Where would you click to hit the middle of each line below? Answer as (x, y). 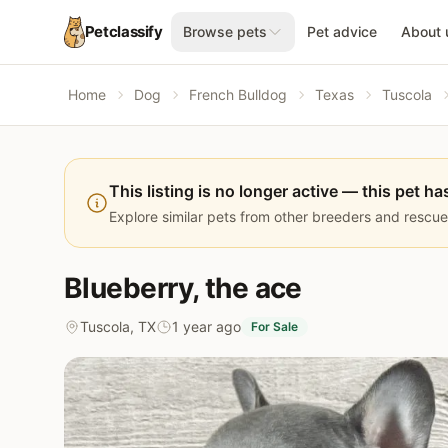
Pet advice (341, 31)
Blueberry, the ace (183, 288)
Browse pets (224, 31)
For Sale (274, 326)
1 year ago (206, 326)
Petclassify (123, 31)
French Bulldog (238, 94)
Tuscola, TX (118, 326)
